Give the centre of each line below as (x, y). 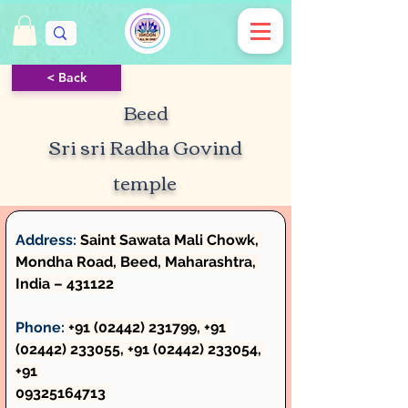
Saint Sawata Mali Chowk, (169, 240)
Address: (46, 240)
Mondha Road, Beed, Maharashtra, (138, 262)
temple (145, 182)
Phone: (40, 328)
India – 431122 (65, 284)
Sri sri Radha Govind (145, 147)
